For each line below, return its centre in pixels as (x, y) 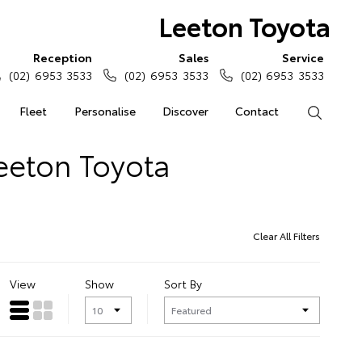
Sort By (183, 284)
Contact (257, 111)
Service (303, 57)
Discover (185, 111)
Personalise (105, 111)
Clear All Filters (286, 235)
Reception (63, 57)
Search (340, 111)
